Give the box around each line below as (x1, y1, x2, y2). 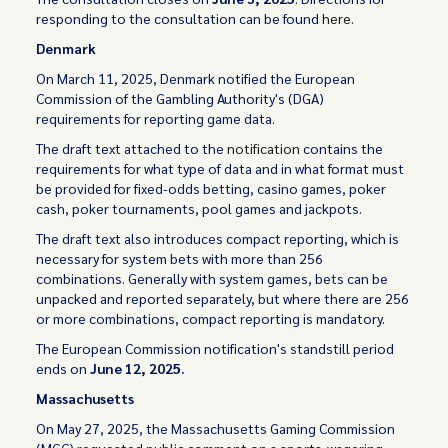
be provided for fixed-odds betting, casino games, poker (36, 179, 387, 197)
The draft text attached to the (36, 139, 228, 157)
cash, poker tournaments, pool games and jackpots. (36, 199, 363, 217)
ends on (36, 359, 91, 377)
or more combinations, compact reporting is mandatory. (36, 309, 386, 327)
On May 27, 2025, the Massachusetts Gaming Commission (36, 419, 396, 437)
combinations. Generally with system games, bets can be (36, 269, 389, 287)
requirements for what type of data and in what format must (36, 159, 405, 177)
